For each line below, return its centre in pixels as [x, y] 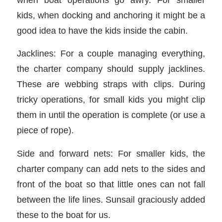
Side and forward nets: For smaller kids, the [111, 153]
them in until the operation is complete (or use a [111, 115]
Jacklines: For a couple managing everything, [111, 54]
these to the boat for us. [63, 215]
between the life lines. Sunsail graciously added [111, 199]
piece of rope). [45, 130]
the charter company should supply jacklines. [111, 69]
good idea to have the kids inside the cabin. [102, 30]
